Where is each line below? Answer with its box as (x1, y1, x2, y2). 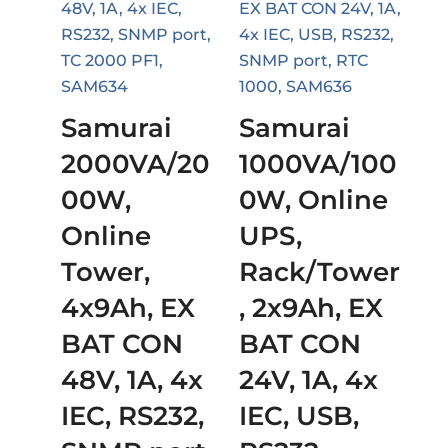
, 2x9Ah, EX (238, 291, 383, 324)
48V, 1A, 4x (60, 363, 203, 396)
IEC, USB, (238, 399, 359, 432)
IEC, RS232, (60, 399, 204, 432)
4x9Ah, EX (60, 291, 195, 324)
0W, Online (238, 183, 388, 216)
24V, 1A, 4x (238, 363, 378, 396)
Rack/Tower (238, 255, 400, 288)
